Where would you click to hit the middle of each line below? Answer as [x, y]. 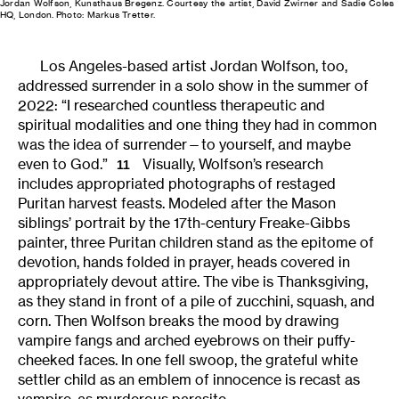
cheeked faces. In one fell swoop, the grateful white [188, 360]
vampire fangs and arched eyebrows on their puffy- [187, 341]
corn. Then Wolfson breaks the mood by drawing [179, 321]
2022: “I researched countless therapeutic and [171, 105]
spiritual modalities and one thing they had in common [197, 124]
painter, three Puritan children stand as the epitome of [196, 243]
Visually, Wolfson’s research [231, 163]
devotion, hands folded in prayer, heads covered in [184, 262]
